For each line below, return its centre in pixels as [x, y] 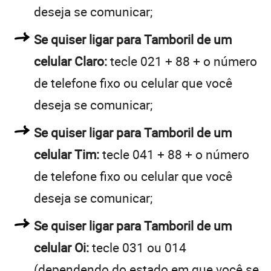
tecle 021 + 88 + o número [182, 61]
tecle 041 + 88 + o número [174, 154]
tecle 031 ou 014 [138, 247]
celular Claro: [70, 61]
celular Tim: [67, 154]
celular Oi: [61, 247]
